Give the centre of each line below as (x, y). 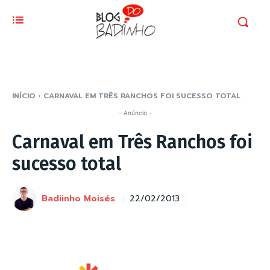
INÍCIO (24, 96)
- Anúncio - (135, 113)
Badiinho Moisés (78, 199)
